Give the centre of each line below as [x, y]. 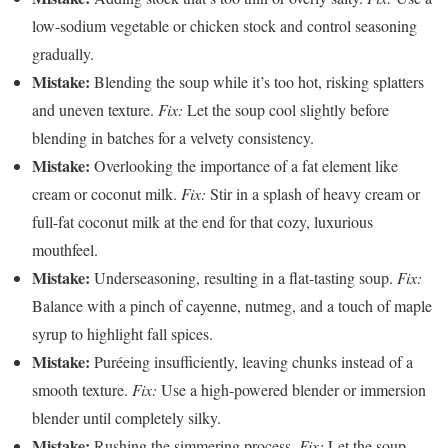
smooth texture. [82, 389]
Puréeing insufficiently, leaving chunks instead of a [251, 361]
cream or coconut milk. [106, 193]
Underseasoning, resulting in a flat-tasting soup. [243, 277]
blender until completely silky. [126, 417]
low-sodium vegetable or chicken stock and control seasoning [224, 25]
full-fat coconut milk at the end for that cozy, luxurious [202, 221]
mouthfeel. [65, 249]
